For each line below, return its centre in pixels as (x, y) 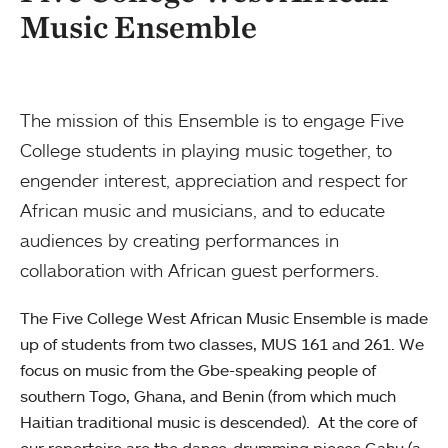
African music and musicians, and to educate (202, 210)
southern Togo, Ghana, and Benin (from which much (208, 396)
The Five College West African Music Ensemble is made (224, 318)
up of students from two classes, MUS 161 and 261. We (222, 344)
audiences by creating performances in (179, 240)
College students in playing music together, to (206, 150)
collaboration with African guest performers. (199, 270)
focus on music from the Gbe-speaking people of (198, 370)
